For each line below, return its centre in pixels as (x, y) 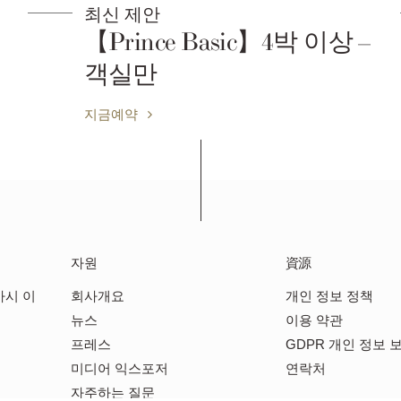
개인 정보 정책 (329, 296)
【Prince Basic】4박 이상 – (208, 43)
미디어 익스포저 (120, 369)
